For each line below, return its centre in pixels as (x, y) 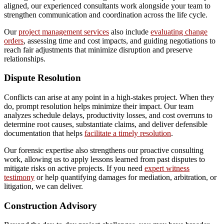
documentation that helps (44, 133)
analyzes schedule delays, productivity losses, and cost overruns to (108, 115)
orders (14, 40)
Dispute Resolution (42, 78)
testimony (19, 177)
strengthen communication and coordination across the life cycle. (106, 14)
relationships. (26, 58)
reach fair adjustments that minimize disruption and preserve (98, 49)
